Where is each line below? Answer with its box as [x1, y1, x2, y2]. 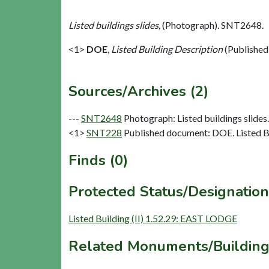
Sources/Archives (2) [68, 82, 208, 101]
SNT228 [86, 127, 122, 139]
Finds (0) [68, 151, 128, 171]
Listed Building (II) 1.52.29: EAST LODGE [68, 213, 237, 225]
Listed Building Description [111, 43, 223, 55]
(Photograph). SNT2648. [162, 19, 264, 31]
